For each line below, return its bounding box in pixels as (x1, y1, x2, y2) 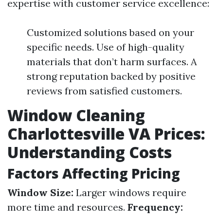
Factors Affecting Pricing (7, 164, 180, 182)
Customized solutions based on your (27, 26, 194, 38)
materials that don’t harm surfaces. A (27, 55, 197, 68)
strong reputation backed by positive (27, 70, 196, 82)
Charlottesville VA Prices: (7, 123, 205, 144)
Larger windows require (73, 186, 186, 199)
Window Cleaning (7, 105, 145, 126)
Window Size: (7, 186, 73, 199)
